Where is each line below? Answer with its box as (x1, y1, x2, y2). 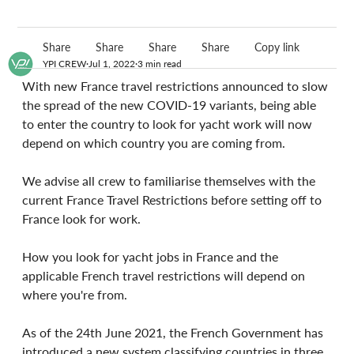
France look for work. (22, 210, 141, 226)
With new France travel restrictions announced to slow (22, 77, 332, 93)
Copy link (254, 40, 300, 55)
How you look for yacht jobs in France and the (22, 248, 282, 264)
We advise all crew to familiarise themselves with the (22, 172, 319, 188)
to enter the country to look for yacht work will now (22, 115, 316, 131)
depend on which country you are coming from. (22, 134, 286, 150)
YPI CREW (43, 57, 87, 70)
